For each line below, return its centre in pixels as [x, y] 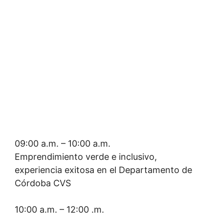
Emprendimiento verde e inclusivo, [86, 157]
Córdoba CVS [43, 183]
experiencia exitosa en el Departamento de [103, 170]
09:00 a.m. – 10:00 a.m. [63, 143]
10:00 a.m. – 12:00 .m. [59, 209]
